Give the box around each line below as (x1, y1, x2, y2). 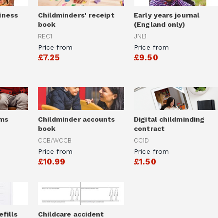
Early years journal (134, 11, 200, 19)
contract (134, 125, 164, 133)
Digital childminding (134, 115, 205, 124)
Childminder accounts (37, 115, 115, 124)
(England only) (134, 20, 185, 29)
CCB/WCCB (37, 136, 72, 144)
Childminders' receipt (37, 11, 114, 19)
